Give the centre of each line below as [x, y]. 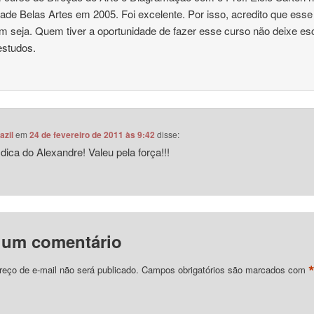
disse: [169, 135]
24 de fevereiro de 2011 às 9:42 [93, 135]
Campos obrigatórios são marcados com [225, 269]
